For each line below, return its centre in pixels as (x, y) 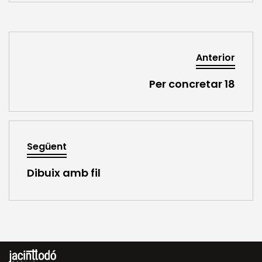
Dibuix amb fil (64, 173)
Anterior (216, 58)
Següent (47, 147)
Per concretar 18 (192, 84)
